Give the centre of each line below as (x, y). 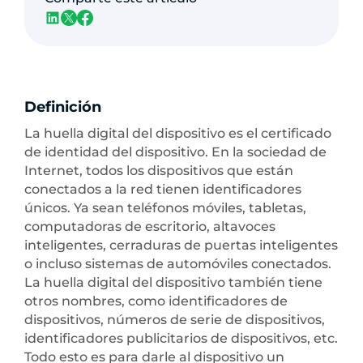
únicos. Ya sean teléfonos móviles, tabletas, (165, 208)
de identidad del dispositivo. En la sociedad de (175, 152)
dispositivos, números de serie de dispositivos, (175, 320)
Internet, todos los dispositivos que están (159, 171)
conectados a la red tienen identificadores (163, 190)
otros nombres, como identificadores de (156, 301)
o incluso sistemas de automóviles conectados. (178, 264)
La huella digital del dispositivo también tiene (173, 283)
